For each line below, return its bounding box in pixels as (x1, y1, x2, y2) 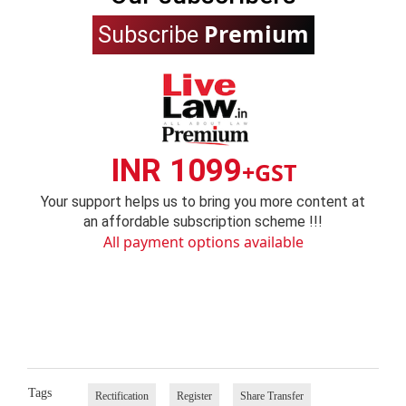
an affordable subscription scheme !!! (83, 213, 323, 231)
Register (176, 389, 212, 402)
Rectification (94, 389, 149, 402)
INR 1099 (110, 152, 242, 190)
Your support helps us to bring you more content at (41, 193, 365, 211)
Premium (203, 18, 309, 50)
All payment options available (102, 232, 304, 253)
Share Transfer (239, 389, 304, 402)
